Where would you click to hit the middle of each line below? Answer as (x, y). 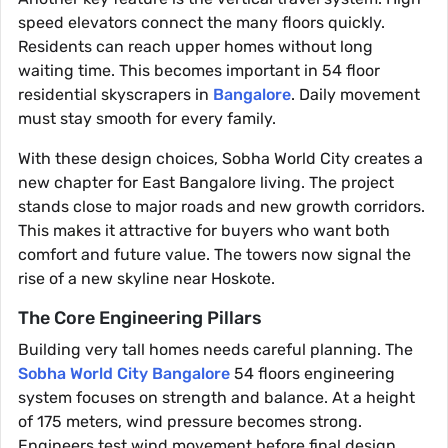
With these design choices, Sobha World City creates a (220, 159)
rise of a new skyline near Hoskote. (146, 279)
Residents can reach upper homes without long (195, 47)
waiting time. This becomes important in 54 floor (199, 71)
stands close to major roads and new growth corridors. (221, 207)
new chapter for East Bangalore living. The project (206, 183)
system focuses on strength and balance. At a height (216, 398)
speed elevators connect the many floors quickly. (201, 23)
